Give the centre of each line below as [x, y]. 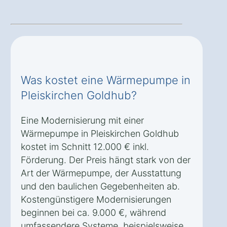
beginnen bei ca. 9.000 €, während [93, 213]
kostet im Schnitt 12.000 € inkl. [85, 147]
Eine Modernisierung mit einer [82, 121]
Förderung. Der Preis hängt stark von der [106, 160]
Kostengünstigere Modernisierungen [96, 200]
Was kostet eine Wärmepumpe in [106, 80]
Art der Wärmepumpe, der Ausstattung [101, 173]
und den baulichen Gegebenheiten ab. [100, 186]
